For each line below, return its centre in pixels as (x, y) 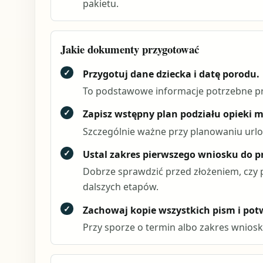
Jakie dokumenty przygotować (129, 49)
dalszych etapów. (120, 187)
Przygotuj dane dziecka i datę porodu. (171, 74)
